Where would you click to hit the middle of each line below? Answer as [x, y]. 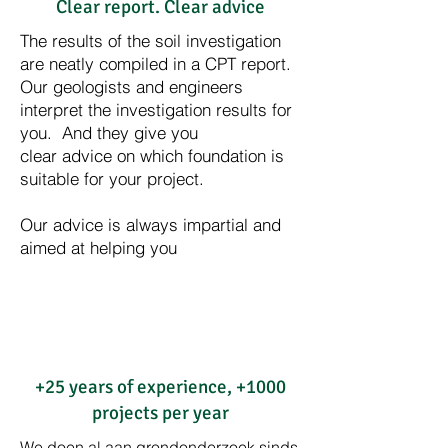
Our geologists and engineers [131, 86]
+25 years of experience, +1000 [160, 387]
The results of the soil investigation [150, 40]
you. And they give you [109, 132]
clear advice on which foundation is [152, 155]
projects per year [160, 413]
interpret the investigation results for [156, 109]
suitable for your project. [112, 178]
